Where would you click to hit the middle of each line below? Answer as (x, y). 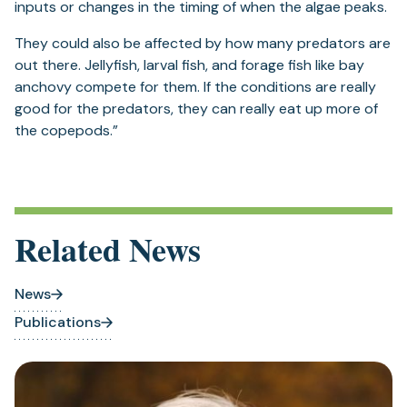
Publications (58, 323)
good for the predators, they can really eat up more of (196, 109)
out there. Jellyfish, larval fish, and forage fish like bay (189, 65)
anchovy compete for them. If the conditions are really (195, 87)
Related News (108, 249)
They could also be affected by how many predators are (203, 44)
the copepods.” (66, 131)
